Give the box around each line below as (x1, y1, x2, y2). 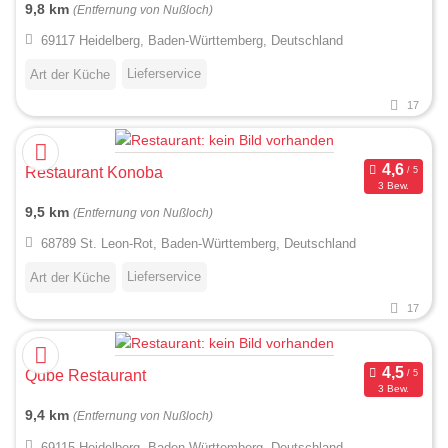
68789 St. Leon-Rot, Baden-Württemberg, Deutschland (40, 236, 356, 252)
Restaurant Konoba (25, 163, 163, 181)
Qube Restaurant (25, 367, 146, 385)
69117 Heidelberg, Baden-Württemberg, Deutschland (40, 33, 343, 49)
